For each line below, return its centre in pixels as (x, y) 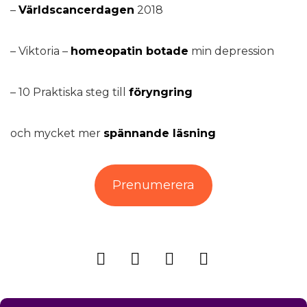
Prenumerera (153, 185)
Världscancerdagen (76, 10)
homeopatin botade (130, 51)
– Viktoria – (40, 51)
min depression (231, 51)
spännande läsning (160, 133)
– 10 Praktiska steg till (70, 92)
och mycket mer (57, 133)
